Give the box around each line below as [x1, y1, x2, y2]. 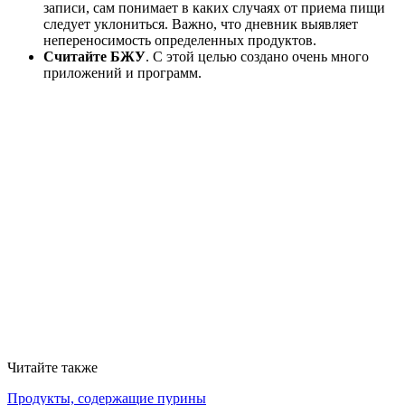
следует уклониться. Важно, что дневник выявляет [43, 16, 358, 33]
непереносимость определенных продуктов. [43, 33, 316, 49]
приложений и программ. [43, 65, 202, 81]
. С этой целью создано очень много [146, 49, 369, 65]
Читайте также [7, 360, 98, 376]
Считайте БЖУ [43, 49, 146, 65]
